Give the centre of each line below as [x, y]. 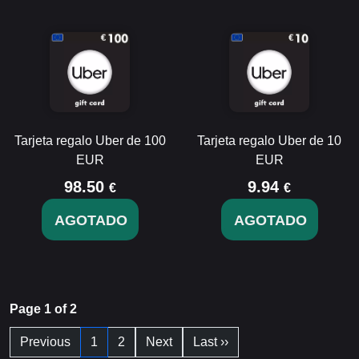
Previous [45, 342]
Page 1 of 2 [43, 309]
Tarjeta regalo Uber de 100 [90, 141]
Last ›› [211, 342]
